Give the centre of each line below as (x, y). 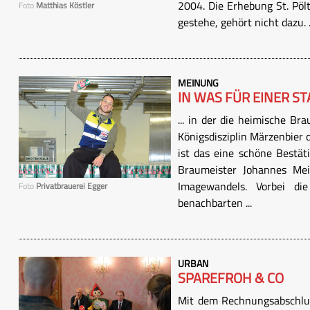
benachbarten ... (215, 203)
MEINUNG (198, 83)
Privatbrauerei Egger (72, 185)
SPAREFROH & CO (231, 278)
